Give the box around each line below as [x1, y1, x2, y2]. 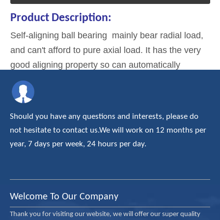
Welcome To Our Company [10, 192, 118, 202]
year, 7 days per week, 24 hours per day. [10, 140, 146, 148]
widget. [10, 119, 38, 129]
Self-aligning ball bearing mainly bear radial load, [10, 30, 203, 40]
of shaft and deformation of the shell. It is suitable [10, 89, 202, 99]
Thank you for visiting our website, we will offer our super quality [10, 211, 200, 218]
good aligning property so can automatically [10, 60, 180, 70]
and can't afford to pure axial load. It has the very [10, 45, 201, 55]
